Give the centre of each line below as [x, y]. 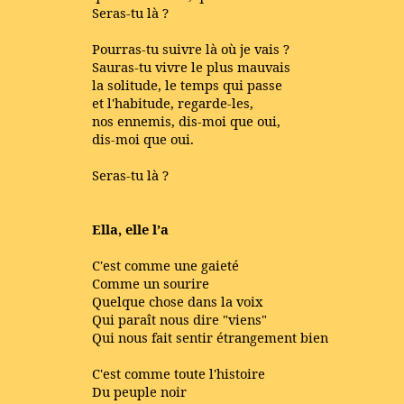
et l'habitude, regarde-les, [173, 103]
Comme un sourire [151, 283]
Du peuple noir [139, 391]
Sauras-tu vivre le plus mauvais [191, 67]
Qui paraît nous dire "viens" [179, 319]
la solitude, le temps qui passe [187, 85]
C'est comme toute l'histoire [179, 373]
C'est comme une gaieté [165, 265]
